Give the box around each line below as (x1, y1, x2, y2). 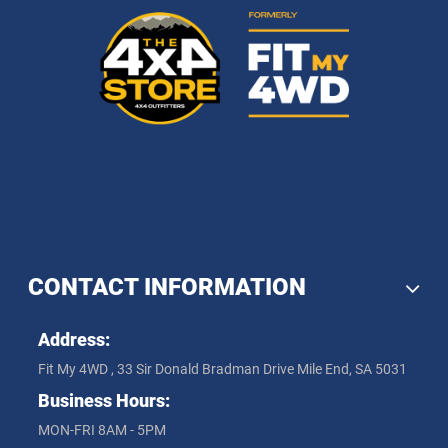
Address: (37, 329, 110, 351)
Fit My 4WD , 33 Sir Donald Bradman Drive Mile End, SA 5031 (37, 361, 407, 378)
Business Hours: (37, 389, 170, 411)
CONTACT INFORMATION (27, 273, 306, 302)
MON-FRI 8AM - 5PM (37, 422, 166, 439)
